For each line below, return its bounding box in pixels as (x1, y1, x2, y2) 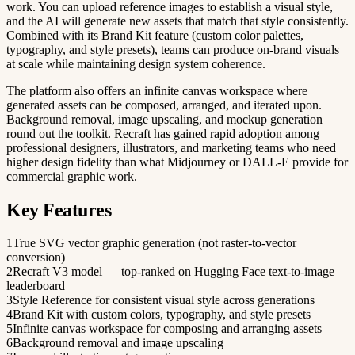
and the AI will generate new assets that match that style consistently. (6, 13, 349, 28)
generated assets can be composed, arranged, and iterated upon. (6, 97, 322, 112)
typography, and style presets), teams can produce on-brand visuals (6, 42, 339, 56)
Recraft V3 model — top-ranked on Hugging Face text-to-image (13, 265, 334, 279)
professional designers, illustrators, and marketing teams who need (6, 140, 336, 155)
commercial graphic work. (6, 169, 137, 183)
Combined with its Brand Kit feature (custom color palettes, (6, 28, 303, 42)
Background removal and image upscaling (13, 336, 223, 350)
